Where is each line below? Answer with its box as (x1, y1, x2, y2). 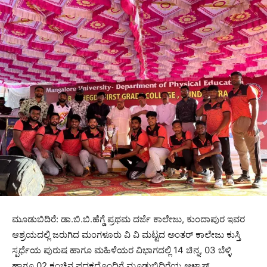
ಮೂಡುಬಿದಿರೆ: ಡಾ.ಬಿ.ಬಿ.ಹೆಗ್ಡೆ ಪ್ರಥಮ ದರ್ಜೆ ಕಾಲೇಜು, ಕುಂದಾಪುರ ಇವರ (12, 213, 245, 225)
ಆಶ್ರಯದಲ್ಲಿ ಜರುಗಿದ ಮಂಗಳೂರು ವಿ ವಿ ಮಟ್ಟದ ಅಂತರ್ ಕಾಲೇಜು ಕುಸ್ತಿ (12, 229, 241, 241)
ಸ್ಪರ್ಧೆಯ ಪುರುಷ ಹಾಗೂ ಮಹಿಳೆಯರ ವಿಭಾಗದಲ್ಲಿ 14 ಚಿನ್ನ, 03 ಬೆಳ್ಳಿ (12, 244, 231, 256)
